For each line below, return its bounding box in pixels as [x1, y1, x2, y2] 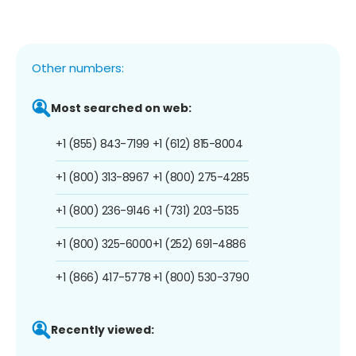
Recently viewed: [51, 321, 154, 338]
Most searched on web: [51, 99, 192, 116]
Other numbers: [32, 59, 124, 76]
